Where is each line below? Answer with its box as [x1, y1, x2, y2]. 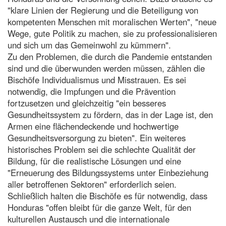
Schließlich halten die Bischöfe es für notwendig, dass [8, 189, 207, 202]
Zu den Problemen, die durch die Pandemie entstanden [8, 50, 212, 63]
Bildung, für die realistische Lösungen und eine [8, 154, 181, 167]
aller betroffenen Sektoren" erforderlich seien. [8, 178, 177, 190]
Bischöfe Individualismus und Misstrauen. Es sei [8, 73, 186, 86]
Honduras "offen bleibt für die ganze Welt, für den [8, 201, 191, 213]
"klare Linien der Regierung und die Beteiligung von [8, 4, 198, 16]
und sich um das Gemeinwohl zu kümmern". [8, 38, 171, 51]
